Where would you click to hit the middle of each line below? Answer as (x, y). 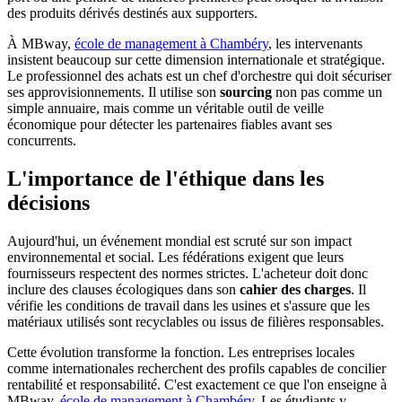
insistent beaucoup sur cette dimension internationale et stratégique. (196, 60)
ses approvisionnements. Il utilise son (114, 92)
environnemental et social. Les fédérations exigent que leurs (175, 257)
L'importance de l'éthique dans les (166, 179)
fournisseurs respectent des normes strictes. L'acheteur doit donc (188, 273)
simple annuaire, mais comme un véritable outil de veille (166, 109)
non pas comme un (327, 92)
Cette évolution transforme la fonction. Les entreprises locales (181, 352)
